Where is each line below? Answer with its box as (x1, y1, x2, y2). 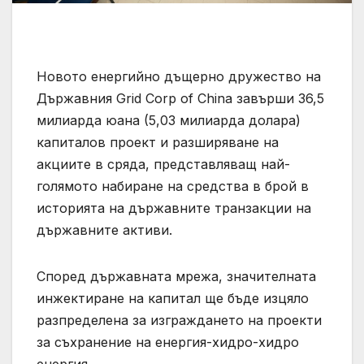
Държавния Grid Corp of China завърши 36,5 (37, 89, 324, 106)
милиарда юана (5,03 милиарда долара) (37, 111, 301, 128)
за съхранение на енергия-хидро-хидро (37, 333, 299, 350)
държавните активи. (37, 221, 172, 238)
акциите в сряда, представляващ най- (37, 155, 290, 172)
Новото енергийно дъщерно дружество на (37, 67, 321, 84)
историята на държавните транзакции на (37, 199, 311, 216)
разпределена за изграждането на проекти (37, 311, 322, 328)
